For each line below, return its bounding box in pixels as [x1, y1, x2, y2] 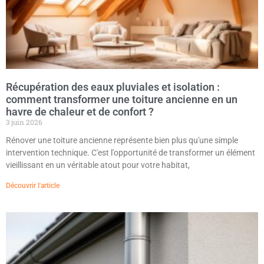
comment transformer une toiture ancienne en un [6, 93, 237, 106]
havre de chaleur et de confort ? [6, 105, 154, 118]
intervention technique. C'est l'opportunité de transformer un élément [6, 148, 255, 158]
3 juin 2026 [6, 117, 42, 127]
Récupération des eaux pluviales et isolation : [6, 81, 220, 94]
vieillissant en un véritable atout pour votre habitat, [6, 160, 190, 170]
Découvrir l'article [6, 181, 60, 190]
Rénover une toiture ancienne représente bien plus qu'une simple [6, 136, 238, 146]
